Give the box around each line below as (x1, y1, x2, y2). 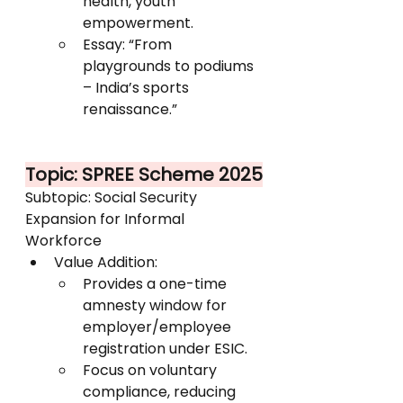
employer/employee (83, 317, 235, 337)
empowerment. (83, 13, 193, 33)
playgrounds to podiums (83, 56, 257, 76)
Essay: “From (83, 34, 175, 55)
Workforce (25, 230, 102, 251)
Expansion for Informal (25, 209, 188, 229)
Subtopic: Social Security (25, 187, 201, 208)
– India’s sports (83, 77, 193, 98)
